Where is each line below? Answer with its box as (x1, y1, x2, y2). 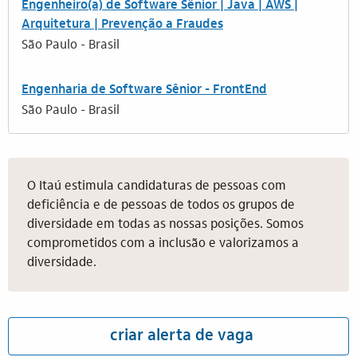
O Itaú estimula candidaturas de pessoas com (27, 180, 286, 193)
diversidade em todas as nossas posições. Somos (27, 218, 304, 231)
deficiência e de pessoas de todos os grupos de (27, 199, 295, 212)
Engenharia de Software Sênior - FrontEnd (22, 84, 267, 96)
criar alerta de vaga (110, 328, 253, 344)
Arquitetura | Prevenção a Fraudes (22, 18, 223, 31)
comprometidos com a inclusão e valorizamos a (27, 237, 299, 250)
